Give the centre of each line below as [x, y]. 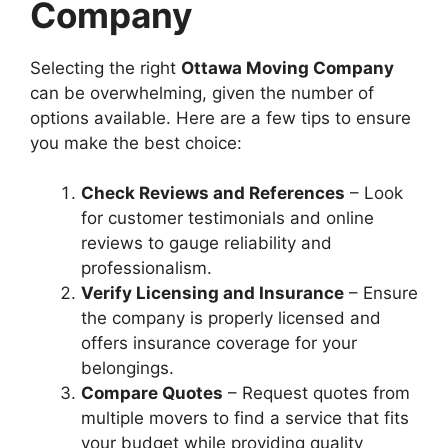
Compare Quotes [152, 393]
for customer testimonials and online [227, 218]
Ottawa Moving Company [287, 67]
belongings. [127, 368]
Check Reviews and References [213, 193]
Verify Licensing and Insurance [212, 293]
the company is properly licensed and [231, 318]
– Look [374, 193]
